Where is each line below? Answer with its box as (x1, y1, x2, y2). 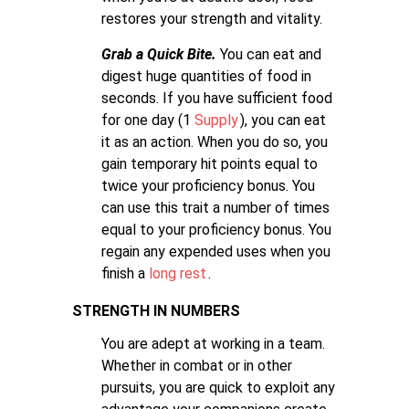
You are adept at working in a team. (101, 335, 325, 352)
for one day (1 (101, 111, 194, 129)
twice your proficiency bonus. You (101, 177, 315, 194)
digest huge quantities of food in (101, 68, 311, 85)
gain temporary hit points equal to (101, 155, 318, 173)
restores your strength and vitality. (101, 10, 322, 27)
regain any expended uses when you (101, 243, 330, 260)
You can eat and (216, 46, 321, 63)
